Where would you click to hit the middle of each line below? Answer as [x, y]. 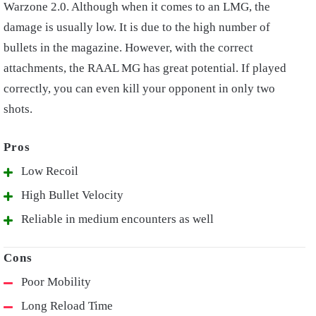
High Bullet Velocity [72, 195]
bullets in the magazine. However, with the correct [128, 48]
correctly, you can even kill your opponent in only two [139, 89]
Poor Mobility [56, 282]
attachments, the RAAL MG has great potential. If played [145, 68]
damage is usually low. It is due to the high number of [137, 28]
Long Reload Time [67, 306]
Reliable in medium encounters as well [117, 219]
